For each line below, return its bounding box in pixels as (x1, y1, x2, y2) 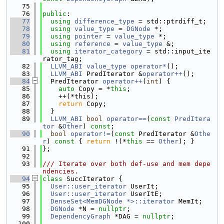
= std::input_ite (142, 47, 210, 55)
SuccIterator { (66, 175, 122, 182)
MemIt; (174, 197, 202, 205)
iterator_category (74, 47, 142, 55)
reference (74, 40, 110, 47)
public (42, 10, 66, 17)
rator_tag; (42, 55, 82, 62)
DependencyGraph (50, 212, 110, 220)
